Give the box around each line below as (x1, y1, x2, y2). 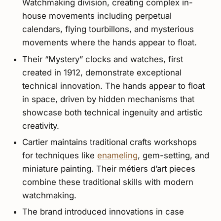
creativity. (22, 120, 59, 131)
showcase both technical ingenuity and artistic (22, 107, 203, 117)
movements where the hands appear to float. (22, 37, 197, 48)
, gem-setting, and (137, 150, 209, 161)
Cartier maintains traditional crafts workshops (22, 137, 197, 147)
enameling (97, 150, 138, 161)
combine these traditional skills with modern (22, 177, 193, 187)
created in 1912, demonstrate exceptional (22, 67, 182, 77)
